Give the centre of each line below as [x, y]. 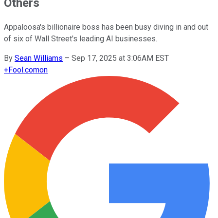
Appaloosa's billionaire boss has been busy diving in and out [106, 27]
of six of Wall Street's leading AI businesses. [81, 38]
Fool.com [24, 70]
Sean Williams [39, 58]
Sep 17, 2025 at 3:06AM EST [120, 58]
